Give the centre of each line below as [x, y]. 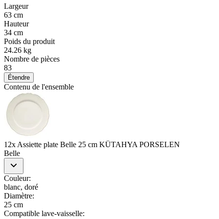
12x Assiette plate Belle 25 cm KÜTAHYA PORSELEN [92, 144]
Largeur [16, 6]
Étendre [19, 77]
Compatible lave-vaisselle [43, 213]
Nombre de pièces [32, 59]
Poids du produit [29, 41]
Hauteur [16, 23]
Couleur [16, 178]
